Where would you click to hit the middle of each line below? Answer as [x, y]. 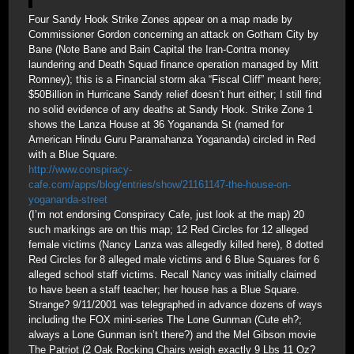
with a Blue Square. [73, 154]
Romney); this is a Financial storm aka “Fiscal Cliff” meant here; [175, 79]
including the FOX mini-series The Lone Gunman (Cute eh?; [165, 320]
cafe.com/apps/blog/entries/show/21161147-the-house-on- [160, 185]
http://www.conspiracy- [80, 169]
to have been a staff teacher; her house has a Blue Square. [164, 290]
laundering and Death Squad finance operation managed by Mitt [173, 64]
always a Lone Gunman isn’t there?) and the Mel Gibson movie [172, 335]
